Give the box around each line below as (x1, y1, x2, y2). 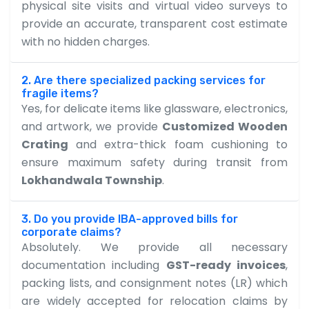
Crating (21, 136, 68, 152)
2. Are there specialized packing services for (21, 73, 266, 87)
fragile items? (21, 86, 99, 100)
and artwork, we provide (21, 118, 162, 134)
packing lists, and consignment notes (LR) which (21, 275, 288, 291)
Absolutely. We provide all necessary (21, 239, 288, 255)
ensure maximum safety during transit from (21, 154, 288, 170)
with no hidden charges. (21, 33, 150, 50)
